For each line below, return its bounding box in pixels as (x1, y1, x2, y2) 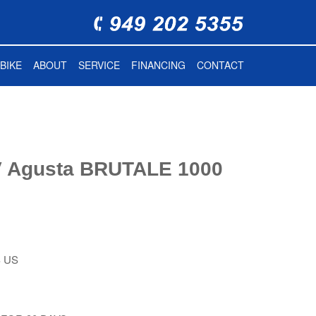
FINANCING (131, 58, 186, 73)
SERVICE (78, 58, 120, 73)
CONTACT (197, 58, 244, 73)
